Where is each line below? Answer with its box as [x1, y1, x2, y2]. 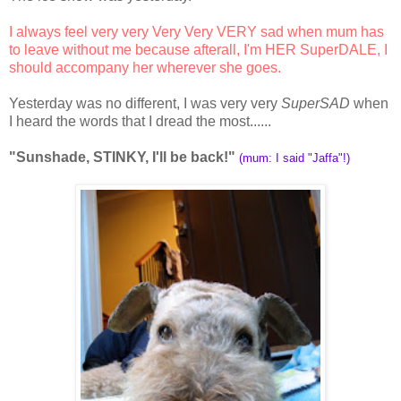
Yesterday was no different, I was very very [9, 95, 281, 111]
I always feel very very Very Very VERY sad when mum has [9, 23, 384, 39]
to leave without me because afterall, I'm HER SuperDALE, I [9, 41, 388, 57]
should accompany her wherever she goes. [9, 59, 281, 75]
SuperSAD [281, 95, 350, 111]
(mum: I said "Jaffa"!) [239, 150, 350, 165]
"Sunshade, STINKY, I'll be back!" [9, 149, 235, 165]
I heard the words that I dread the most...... [9, 113, 271, 129]
